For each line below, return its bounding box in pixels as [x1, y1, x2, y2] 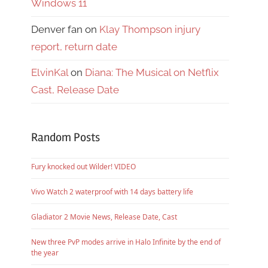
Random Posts [31, 129, 100, 145]
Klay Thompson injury [99, 23, 200, 35]
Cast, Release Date [31, 84, 119, 96]
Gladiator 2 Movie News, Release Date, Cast [31, 211, 177, 222]
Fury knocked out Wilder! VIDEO [31, 161, 136, 172]
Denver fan [31, 23, 83, 35]
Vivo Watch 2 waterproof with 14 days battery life [31, 186, 193, 197]
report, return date [31, 40, 117, 53]
